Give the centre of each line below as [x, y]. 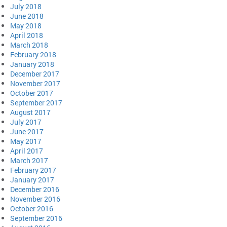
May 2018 [26, 26]
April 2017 [27, 151]
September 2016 [36, 218]
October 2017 [32, 93]
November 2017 [35, 84]
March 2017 [29, 161]
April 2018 [27, 35]
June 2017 [27, 132]
